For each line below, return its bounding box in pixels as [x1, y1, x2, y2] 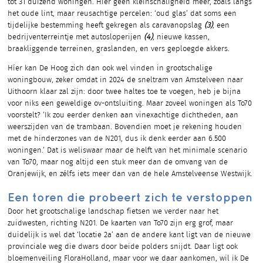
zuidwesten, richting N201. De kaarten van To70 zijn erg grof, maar [8, 219, 233, 227]
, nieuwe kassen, [153, 33, 210, 41]
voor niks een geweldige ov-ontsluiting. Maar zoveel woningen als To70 [8, 99, 252, 107]
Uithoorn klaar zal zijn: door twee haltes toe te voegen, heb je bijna [8, 87, 241, 96]
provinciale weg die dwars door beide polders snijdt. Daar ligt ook [8, 242, 238, 251]
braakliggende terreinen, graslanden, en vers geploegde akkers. [8, 45, 230, 53]
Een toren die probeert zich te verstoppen [8, 190, 252, 204]
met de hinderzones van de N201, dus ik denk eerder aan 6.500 [8, 134, 226, 143]
